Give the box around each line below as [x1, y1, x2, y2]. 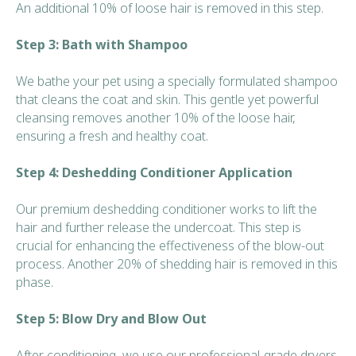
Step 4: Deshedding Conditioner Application [16, 163, 292, 181]
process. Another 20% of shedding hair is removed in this [16, 254, 338, 273]
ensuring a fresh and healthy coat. [16, 126, 208, 145]
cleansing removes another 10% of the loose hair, [16, 108, 296, 126]
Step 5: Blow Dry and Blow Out [16, 309, 207, 327]
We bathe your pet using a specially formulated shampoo [16, 72, 338, 90]
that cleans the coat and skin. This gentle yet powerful [16, 90, 319, 108]
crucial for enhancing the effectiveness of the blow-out [16, 236, 324, 254]
